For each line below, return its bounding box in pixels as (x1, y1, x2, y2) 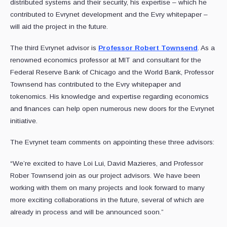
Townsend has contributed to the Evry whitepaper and (10, 81, 181, 89)
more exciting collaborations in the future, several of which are (10, 196, 204, 204)
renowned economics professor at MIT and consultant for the (10, 56, 201, 64)
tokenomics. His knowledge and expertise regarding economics (10, 93, 209, 101)
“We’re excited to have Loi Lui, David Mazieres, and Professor (10, 160, 203, 168)
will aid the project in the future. (10, 23, 108, 31)
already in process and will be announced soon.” (10, 208, 164, 216)
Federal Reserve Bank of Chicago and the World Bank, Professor (10, 68, 214, 77)
